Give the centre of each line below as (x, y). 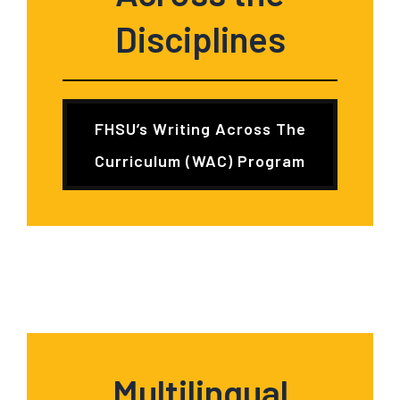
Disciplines (200, 38)
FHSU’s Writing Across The (200, 129)
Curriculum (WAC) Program (200, 161)
